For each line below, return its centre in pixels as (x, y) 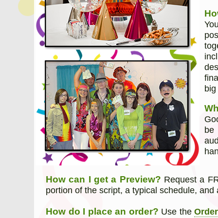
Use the (176, 212)
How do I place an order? (102, 212)
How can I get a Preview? (103, 180)
